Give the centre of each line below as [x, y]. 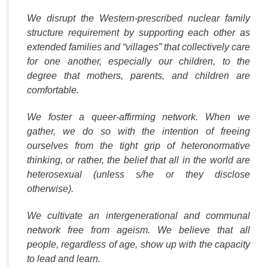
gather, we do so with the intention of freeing [138, 132]
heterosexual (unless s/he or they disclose [138, 175]
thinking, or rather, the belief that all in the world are [138, 160]
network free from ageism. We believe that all [138, 230]
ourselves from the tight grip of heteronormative [138, 146]
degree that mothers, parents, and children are [138, 76]
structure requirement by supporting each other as [138, 33]
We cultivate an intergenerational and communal [138, 216]
